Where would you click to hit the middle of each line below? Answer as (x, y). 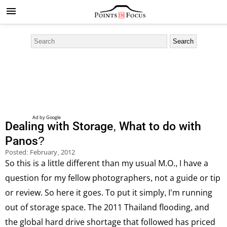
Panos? (25, 141)
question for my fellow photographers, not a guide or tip (113, 178)
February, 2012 (52, 152)
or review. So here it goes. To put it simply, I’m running (109, 193)
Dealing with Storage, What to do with (103, 126)
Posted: (17, 152)
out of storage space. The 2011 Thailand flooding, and (107, 207)
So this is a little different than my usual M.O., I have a (107, 163)
